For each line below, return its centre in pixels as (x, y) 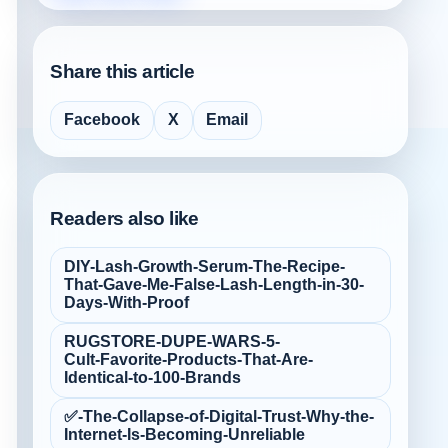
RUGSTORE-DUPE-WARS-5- (172, 342)
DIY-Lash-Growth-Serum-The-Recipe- (205, 266)
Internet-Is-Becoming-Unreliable (185, 435)
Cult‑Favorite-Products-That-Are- (189, 360)
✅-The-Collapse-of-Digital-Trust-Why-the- (219, 417)
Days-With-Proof (127, 302)
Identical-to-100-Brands (153, 378)
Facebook (102, 120)
